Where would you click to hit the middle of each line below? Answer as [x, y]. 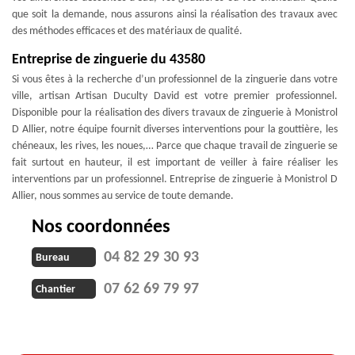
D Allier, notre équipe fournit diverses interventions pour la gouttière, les [175, 129]
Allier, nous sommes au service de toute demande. [123, 196]
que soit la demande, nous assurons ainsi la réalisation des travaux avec [175, 14]
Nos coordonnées [101, 227]
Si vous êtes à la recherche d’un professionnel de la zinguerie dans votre [175, 79]
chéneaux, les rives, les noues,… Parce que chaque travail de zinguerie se [175, 146]
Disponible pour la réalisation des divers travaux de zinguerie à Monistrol [175, 113]
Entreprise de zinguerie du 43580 [109, 59]
